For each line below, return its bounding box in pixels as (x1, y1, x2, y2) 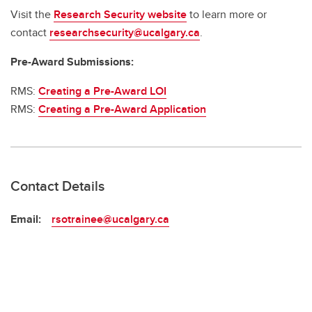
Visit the (10, 6, 54, 23)
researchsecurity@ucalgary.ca (49, 24, 200, 41)
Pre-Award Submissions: (10, 54, 134, 70)
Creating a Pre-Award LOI (38, 83, 166, 100)
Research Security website (54, 6, 187, 23)
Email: (10, 211, 41, 228)
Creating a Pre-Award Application (38, 101, 206, 118)
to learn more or (187, 6, 267, 23)
